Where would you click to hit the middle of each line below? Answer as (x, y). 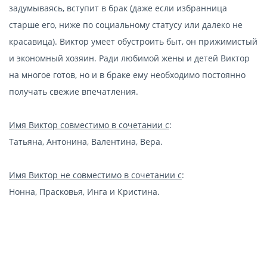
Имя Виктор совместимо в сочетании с (89, 125)
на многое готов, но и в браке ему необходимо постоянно (127, 74)
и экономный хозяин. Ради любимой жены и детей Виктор (129, 58)
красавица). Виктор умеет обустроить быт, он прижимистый (133, 41)
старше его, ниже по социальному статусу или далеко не (126, 24)
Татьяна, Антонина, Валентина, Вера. (86, 141)
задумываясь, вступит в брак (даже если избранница (118, 8)
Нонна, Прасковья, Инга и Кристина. (84, 191)
